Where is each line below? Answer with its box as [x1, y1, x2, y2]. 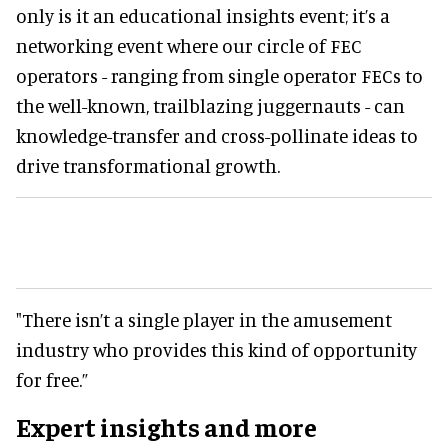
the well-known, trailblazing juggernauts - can [16, 93, 405, 117]
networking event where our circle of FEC [16, 33, 362, 57]
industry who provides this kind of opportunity [16, 337, 417, 361]
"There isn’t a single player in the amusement [16, 307, 392, 331]
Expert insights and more [16, 409, 317, 443]
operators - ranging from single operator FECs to [16, 63, 423, 87]
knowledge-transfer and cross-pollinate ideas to [16, 123, 418, 147]
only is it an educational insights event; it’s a [16, 3, 390, 27]
